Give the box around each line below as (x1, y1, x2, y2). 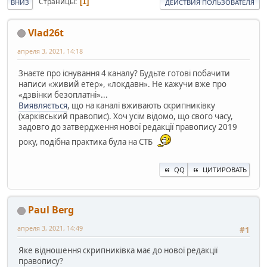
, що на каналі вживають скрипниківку (67, 100, 215, 111)
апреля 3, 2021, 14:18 (17, 46, 83, 55)
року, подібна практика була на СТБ (18, 136, 154, 147)
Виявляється (18, 100, 67, 111)
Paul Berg (28, 203, 74, 217)
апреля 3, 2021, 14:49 (17, 223, 83, 233)
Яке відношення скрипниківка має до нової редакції (18, 245, 218, 256)
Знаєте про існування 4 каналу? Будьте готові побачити (18, 67, 230, 79)
